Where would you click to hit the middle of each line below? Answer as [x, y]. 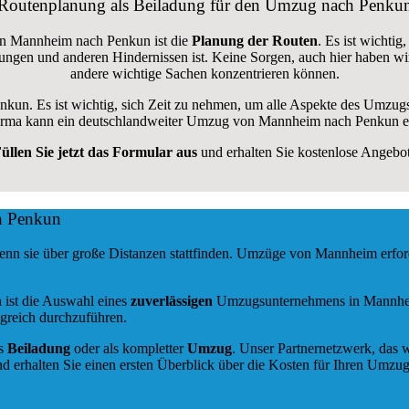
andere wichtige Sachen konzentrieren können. [204, 73]
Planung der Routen [252, 40]
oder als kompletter [129, 349]
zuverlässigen [173, 301]
